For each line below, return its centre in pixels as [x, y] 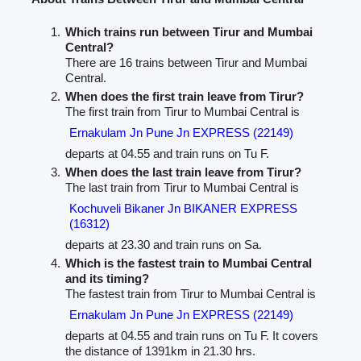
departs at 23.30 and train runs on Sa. [164, 245]
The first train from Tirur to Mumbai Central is [183, 112]
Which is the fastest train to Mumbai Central [189, 263]
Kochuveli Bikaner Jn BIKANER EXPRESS [183, 209]
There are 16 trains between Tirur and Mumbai [186, 63]
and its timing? [107, 279]
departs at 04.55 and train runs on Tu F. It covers [192, 336]
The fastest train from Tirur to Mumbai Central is [191, 294]
